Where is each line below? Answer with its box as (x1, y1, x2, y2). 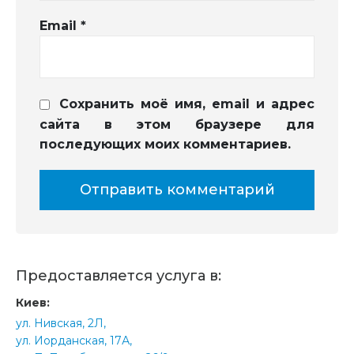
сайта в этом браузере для (40, 116, 314, 132)
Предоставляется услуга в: (16, 267, 221, 285)
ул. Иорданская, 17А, (16, 333, 132, 348)
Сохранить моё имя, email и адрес (59, 96, 314, 112)
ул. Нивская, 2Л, (16, 316, 106, 331)
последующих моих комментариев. (40, 137, 291, 153)
